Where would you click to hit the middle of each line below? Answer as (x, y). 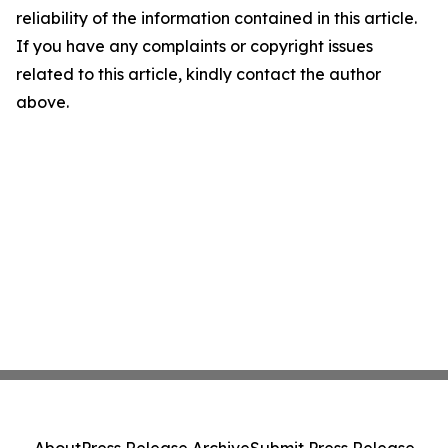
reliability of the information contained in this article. (216, 18)
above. (42, 102)
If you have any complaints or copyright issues (194, 46)
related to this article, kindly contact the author (198, 74)
